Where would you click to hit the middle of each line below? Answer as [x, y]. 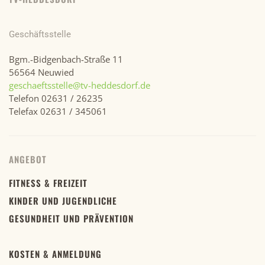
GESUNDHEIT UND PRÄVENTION [71, 219]
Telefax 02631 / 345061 [58, 112]
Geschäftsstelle [40, 35]
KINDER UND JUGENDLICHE [63, 201]
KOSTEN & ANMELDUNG [55, 254]
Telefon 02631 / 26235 [56, 98]
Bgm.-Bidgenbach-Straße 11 [66, 59]
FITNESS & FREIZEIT [48, 183]
